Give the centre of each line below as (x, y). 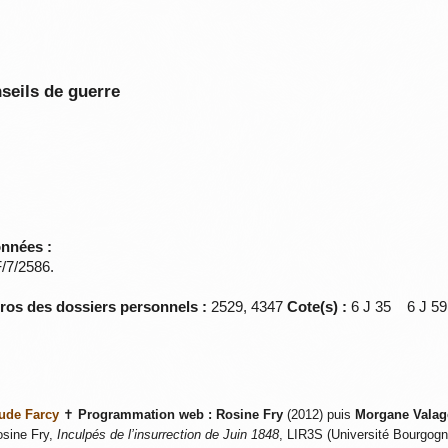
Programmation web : (144, 414)
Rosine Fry (249, 414)
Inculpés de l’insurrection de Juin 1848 (167, 434)
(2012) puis (318, 414)
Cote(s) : (317, 307)
